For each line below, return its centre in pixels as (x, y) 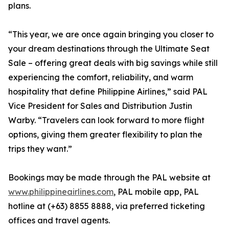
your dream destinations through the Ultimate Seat (109, 49)
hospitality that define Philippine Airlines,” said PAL (108, 91)
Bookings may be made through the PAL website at (109, 177)
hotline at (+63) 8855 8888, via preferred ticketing (107, 206)
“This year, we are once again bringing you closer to (111, 34)
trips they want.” (40, 149)
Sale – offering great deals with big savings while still (113, 63)
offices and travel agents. (59, 220)
